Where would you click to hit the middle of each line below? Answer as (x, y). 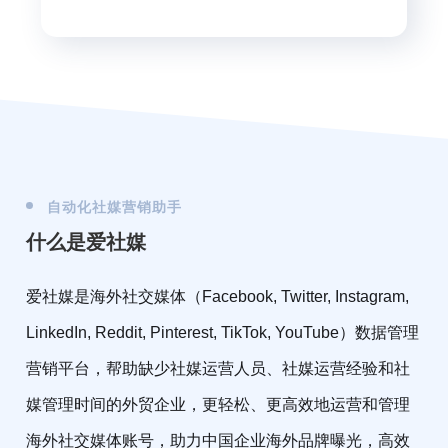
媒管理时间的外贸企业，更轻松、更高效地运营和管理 (218, 404)
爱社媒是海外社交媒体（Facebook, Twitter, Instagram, (218, 296)
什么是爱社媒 (86, 241)
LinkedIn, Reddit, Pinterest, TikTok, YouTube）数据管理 (223, 332)
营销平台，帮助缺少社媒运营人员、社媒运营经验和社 (218, 368)
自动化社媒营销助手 (115, 206)
